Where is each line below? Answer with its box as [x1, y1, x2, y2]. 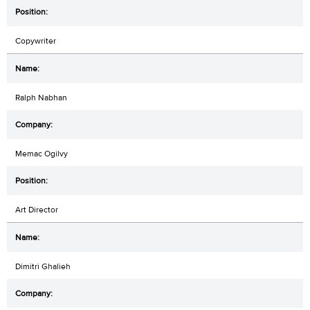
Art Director [15, 203, 58, 215]
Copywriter [15, 35, 56, 46]
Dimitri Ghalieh [15, 260, 71, 272]
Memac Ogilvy [15, 147, 68, 159]
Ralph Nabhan [15, 91, 67, 103]
